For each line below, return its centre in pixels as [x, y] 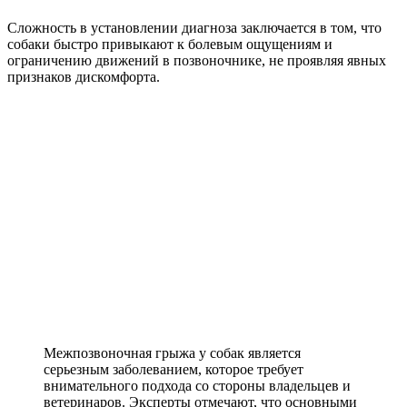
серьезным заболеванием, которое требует [174, 369]
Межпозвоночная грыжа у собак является [172, 352]
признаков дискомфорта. [84, 76]
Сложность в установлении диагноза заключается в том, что [194, 27]
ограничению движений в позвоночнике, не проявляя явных [197, 60]
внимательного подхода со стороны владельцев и [197, 385]
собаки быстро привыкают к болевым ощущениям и [170, 44]
